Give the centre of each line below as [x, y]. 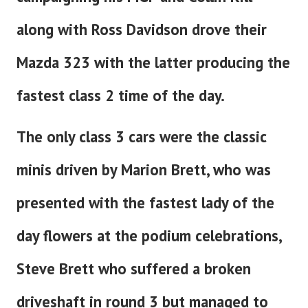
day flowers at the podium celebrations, [149, 235]
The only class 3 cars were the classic [141, 136]
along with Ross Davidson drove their [142, 29]
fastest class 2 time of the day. [121, 95]
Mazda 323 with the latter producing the [153, 62]
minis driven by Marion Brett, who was [144, 169]
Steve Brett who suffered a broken [134, 268]
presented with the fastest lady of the [145, 202]
